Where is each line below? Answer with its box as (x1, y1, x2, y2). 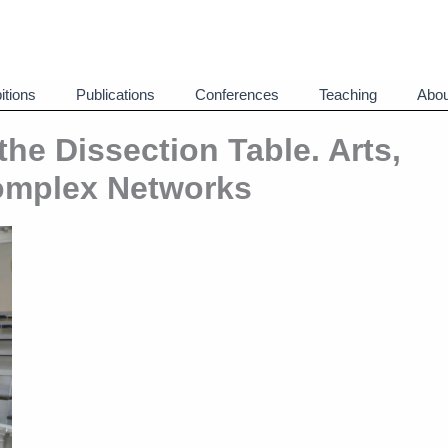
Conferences (195, 86, 279, 103)
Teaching (319, 86, 377, 103)
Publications (76, 86, 155, 103)
